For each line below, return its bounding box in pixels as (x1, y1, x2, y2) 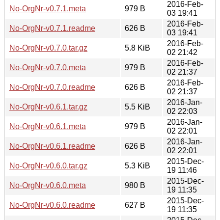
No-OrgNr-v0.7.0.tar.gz (9, 43, 87, 52)
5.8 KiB (125, 43, 150, 52)
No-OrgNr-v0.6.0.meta (9, 181, 86, 190)
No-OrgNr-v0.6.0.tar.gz (9, 161, 87, 170)
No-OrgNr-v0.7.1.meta (9, 4, 86, 13)
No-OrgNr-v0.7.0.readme (9, 82, 95, 91)
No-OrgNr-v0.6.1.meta (9, 122, 86, 131)
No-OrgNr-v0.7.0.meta (9, 63, 86, 72)
